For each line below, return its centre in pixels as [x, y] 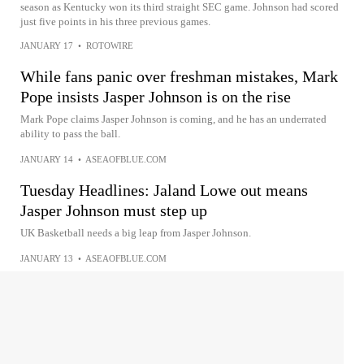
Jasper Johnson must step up [114, 210]
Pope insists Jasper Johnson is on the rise [156, 97]
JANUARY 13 [47, 258]
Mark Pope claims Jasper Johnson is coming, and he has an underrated [173, 119]
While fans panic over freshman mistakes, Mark [179, 76]
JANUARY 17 [47, 45]
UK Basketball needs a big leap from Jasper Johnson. [136, 233]
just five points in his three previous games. [115, 22]
